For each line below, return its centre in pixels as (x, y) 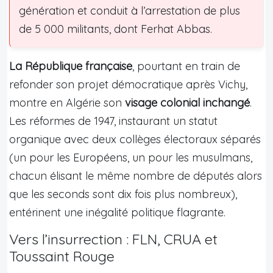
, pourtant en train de (186, 66)
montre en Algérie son (67, 102)
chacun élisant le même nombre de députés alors (136, 175)
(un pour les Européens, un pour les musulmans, (131, 157)
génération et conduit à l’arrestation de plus (129, 10)
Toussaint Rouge (62, 256)
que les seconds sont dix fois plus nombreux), (123, 194)
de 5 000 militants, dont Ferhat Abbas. (115, 29)
